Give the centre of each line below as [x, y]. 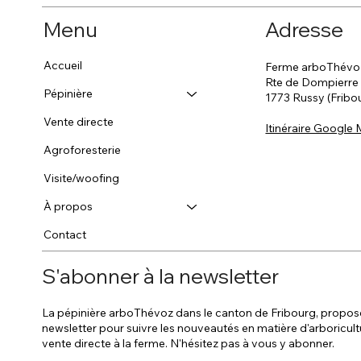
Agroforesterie [83, 150]
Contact [65, 235]
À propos [68, 207]
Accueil [63, 66]
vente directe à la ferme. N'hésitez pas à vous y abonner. [189, 343]
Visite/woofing [82, 178]
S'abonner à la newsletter [161, 276]
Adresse [305, 30]
